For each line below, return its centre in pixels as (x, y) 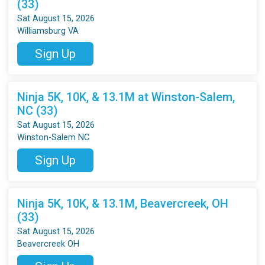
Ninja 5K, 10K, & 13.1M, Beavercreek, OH (123, 203)
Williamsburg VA (48, 31)
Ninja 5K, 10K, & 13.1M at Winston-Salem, (126, 97)
